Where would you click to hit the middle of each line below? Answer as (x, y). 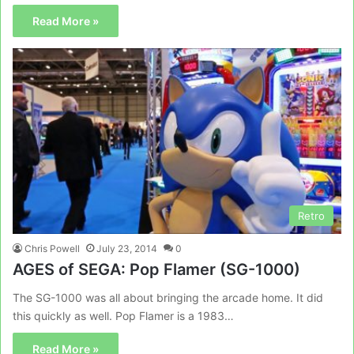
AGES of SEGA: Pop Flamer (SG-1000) (156, 269)
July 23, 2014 (127, 248)
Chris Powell (52, 248)
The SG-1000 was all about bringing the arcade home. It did (168, 297)
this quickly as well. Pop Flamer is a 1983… (123, 315)
